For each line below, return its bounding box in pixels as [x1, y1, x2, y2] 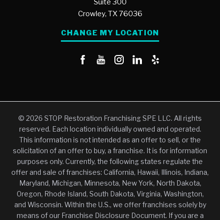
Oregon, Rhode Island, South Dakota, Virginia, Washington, [16, 190, 204, 198]
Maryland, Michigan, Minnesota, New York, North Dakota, [19, 179, 201, 187]
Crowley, [78, 9, 107, 18]
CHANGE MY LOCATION [60, 28, 160, 37]
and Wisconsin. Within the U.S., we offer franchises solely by [14, 200, 206, 209]
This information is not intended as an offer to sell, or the [19, 136, 201, 144]
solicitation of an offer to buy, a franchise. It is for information [13, 146, 207, 155]
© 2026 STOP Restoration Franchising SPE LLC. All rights [18, 114, 202, 122]
